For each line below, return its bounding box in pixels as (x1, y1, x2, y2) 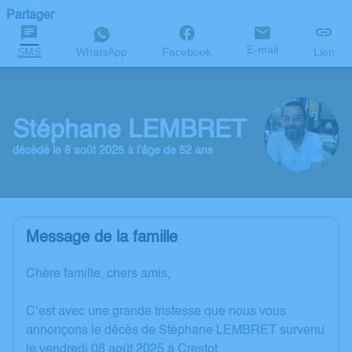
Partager (6, 9, 54, 22)
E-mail (247, 43, 279, 56)
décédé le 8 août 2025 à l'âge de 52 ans (13, 145, 213, 156)
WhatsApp (75, 46, 127, 58)
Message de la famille (26, 230, 178, 246)
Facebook (162, 46, 212, 58)
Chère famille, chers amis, (26, 268, 170, 280)
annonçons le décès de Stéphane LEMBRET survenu (26, 324, 324, 337)
